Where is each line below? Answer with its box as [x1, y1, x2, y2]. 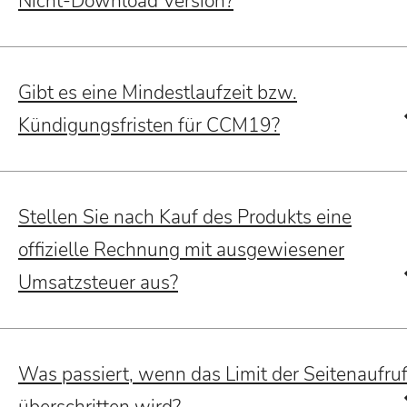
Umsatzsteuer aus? [18, 270, 178, 296]
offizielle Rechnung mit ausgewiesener [18, 237, 344, 263]
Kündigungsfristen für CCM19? [18, 113, 280, 139]
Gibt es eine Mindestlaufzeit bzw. [18, 80, 297, 106]
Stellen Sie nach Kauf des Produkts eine [18, 204, 352, 231]
